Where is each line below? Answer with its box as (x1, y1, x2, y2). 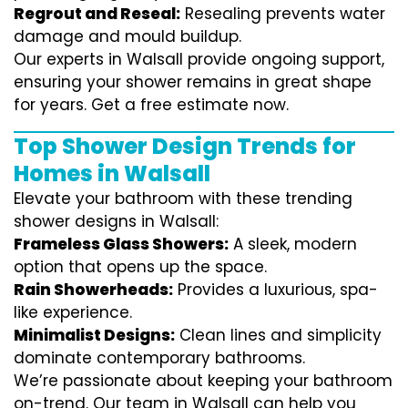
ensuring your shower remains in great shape (14, 71, 372, 94)
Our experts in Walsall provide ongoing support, (14, 48, 384, 71)
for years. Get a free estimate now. (14, 94, 289, 117)
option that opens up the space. (14, 256, 267, 279)
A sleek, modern (229, 233, 357, 256)
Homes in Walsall (14, 158, 210, 189)
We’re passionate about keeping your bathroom (14, 370, 393, 393)
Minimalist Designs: (14, 324, 175, 347)
